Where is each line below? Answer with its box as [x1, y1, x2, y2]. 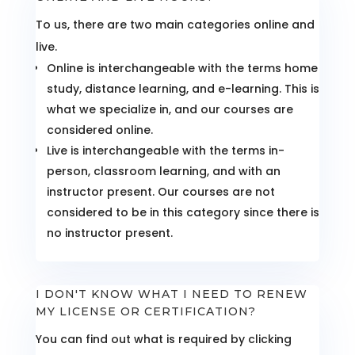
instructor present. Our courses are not [46, 184, 275, 200]
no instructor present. [46, 225, 173, 242]
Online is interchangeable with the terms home [46, 60, 318, 77]
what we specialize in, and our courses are [46, 101, 293, 118]
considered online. [46, 122, 153, 139]
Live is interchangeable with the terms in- [46, 143, 284, 159]
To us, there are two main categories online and [35, 17, 315, 33]
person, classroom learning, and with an [46, 163, 281, 180]
